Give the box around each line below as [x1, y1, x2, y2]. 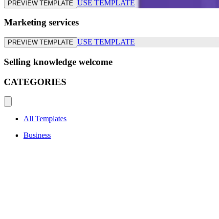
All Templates [23, 114, 66, 123]
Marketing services [4, 17, 79, 28]
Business [23, 131, 51, 140]
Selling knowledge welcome [4, 56, 112, 67]
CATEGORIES [4, 76, 66, 87]
